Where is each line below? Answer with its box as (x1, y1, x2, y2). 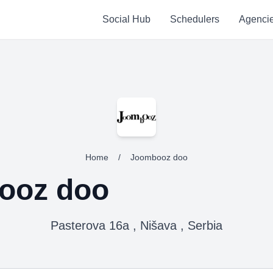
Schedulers (169, 14, 219, 24)
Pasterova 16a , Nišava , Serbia (51, 219, 222, 232)
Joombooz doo (130, 152, 188, 162)
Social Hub (102, 14, 151, 24)
